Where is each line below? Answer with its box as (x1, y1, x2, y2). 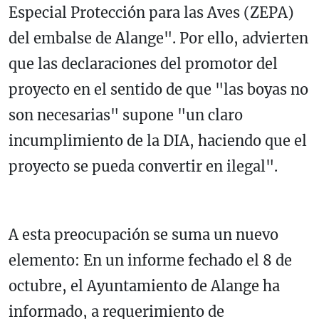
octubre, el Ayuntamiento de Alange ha (9, 277, 280, 296)
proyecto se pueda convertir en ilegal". (9, 157, 278, 176)
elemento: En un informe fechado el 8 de (9, 251, 292, 270)
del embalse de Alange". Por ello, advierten (9, 29, 308, 48)
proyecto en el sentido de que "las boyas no (9, 80, 308, 99)
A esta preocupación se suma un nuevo (9, 226, 278, 244)
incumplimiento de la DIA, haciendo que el (9, 132, 307, 150)
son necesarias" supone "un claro (9, 106, 243, 125)
